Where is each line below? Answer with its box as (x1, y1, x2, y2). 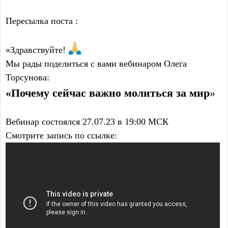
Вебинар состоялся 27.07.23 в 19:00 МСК (6, 117, 168, 127)
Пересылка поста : (6, 16, 78, 26)
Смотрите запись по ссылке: (6, 130, 117, 141)
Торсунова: (6, 72, 49, 83)
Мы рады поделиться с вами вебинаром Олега (6, 59, 187, 69)
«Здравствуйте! (6, 45, 68, 55)
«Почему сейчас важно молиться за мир (6, 87, 210, 100)
